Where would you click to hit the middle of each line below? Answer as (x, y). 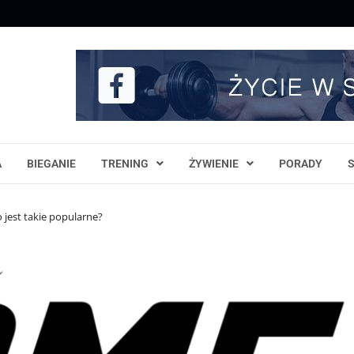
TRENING (125, 164)
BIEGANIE (51, 164)
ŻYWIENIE (214, 164)
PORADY (301, 164)
